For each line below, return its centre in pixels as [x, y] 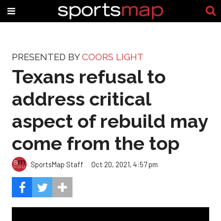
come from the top [96, 143]
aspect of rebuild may [110, 121]
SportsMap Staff [57, 164]
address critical [81, 99]
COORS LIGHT [113, 57]
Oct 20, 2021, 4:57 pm [125, 164]
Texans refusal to [89, 76]
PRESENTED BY [47, 57]
